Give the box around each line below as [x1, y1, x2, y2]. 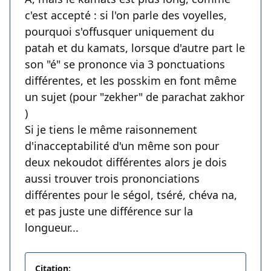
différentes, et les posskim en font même [25, 73, 237, 88]
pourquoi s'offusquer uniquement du [25, 24, 214, 39]
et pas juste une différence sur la [25, 204, 193, 219]
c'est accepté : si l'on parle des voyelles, [25, 8, 227, 23]
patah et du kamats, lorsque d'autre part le [25, 41, 245, 56]
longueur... [25, 220, 79, 235]
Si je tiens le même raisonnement [25, 122, 197, 137]
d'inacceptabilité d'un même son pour [25, 139, 219, 154]
